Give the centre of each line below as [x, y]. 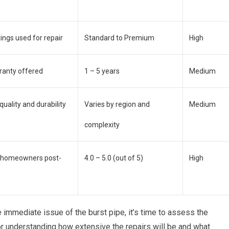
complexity [102, 125]
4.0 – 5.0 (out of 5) [114, 158]
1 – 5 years [102, 71]
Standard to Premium [119, 38]
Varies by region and [117, 104]
